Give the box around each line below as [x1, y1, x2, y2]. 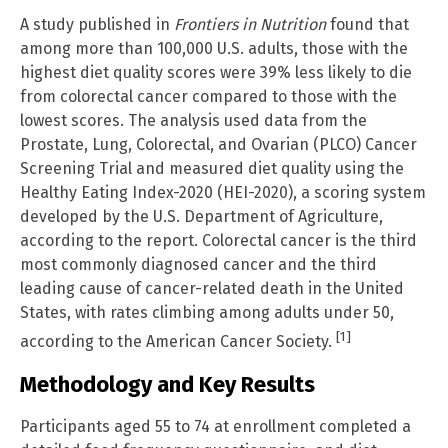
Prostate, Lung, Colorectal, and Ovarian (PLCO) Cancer [20, 135, 417, 155]
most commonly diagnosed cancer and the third [20, 255, 377, 275]
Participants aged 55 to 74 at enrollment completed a [20, 417, 411, 437]
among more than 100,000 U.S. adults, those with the [20, 39, 408, 59]
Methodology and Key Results [20, 370, 315, 398]
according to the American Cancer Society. [20, 332, 336, 352]
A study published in [20, 15, 174, 35]
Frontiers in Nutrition [174, 15, 326, 35]
